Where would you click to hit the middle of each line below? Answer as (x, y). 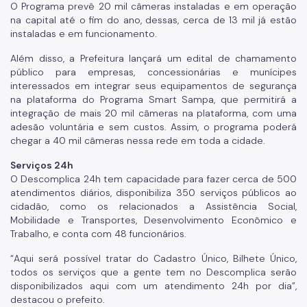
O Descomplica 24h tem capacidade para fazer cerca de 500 (153, 179)
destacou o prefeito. (59, 299)
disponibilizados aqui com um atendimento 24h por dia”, (153, 285)
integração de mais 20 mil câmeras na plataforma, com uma (153, 113)
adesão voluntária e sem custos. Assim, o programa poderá (153, 126)
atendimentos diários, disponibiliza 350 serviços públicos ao (153, 192)
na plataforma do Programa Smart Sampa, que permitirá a (153, 99)
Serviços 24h (43, 165)
